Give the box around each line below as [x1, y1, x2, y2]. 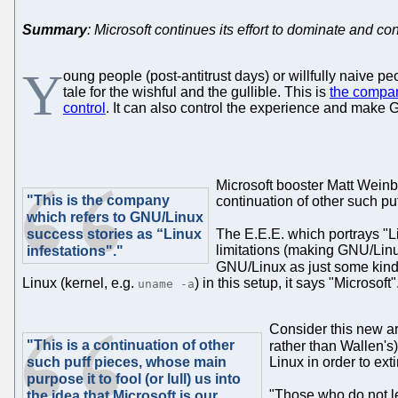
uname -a [138, 276, 195, 291]
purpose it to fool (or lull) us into [27, 370, 241, 386]
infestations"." [27, 243, 123, 259]
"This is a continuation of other [27, 337, 235, 353]
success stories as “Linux [27, 226, 202, 242]
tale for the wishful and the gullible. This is [63, 84, 330, 99]
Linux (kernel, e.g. [22, 275, 138, 291]
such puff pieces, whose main [27, 354, 227, 370]
